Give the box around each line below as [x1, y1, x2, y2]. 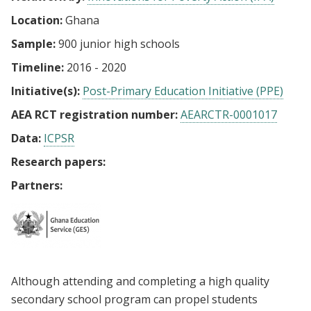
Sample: [11, 36, 56, 51]
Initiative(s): [11, 83, 80, 99]
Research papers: [11, 154, 106, 169]
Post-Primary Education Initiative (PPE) [83, 83, 283, 99]
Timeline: [11, 60, 64, 75]
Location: [11, 12, 62, 28]
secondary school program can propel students [11, 292, 258, 307]
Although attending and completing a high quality [11, 274, 269, 289]
